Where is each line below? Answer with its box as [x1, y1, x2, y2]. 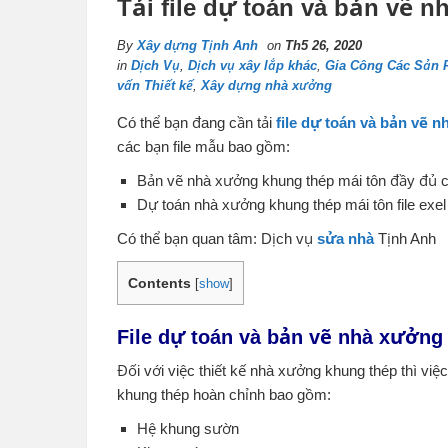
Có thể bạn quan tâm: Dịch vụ [117, 230, 317, 247]
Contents [128, 275, 191, 291]
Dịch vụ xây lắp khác [188, 58, 317, 73]
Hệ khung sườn [137, 420, 239, 437]
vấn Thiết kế [117, 78, 193, 93]
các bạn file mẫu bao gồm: [117, 138, 290, 155]
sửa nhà [317, 230, 374, 247]
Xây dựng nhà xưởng [201, 78, 332, 93]
